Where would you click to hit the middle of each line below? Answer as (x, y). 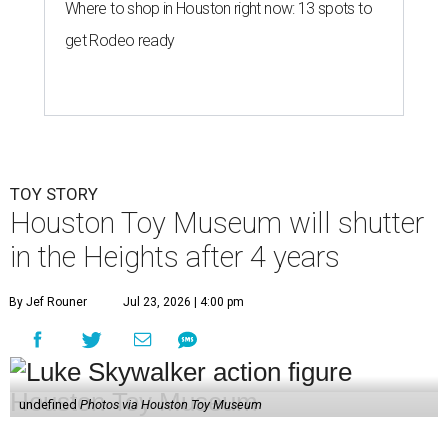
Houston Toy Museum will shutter (217, 223)
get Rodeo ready (120, 41)
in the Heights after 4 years (175, 257)
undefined (49, 405)
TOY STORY (54, 194)
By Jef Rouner (48, 302)
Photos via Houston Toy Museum (170, 405)
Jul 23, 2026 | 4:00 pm (183, 302)
